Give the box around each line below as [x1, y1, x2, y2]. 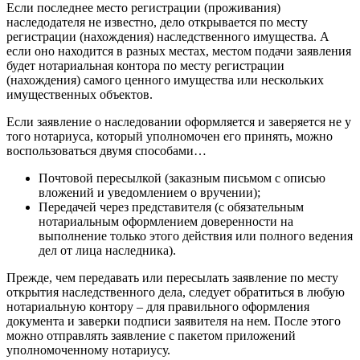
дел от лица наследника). [39, 243, 176, 258]
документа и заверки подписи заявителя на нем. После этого [6, 314, 341, 329]
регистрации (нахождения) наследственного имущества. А [6, 30, 329, 44]
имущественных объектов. [6, 88, 153, 102]
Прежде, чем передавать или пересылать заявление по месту [6, 271, 338, 285]
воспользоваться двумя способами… [6, 144, 207, 158]
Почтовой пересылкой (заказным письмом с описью [39, 171, 325, 186]
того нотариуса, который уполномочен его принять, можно [6, 129, 333, 144]
